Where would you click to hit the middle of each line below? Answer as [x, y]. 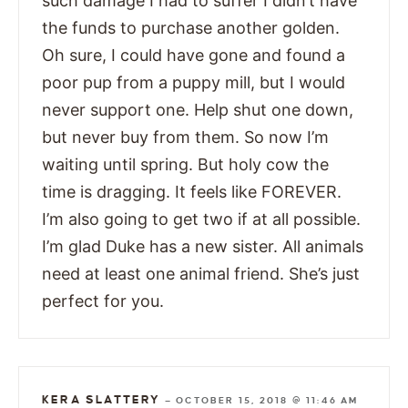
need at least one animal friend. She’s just [201, 274]
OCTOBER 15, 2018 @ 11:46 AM [267, 401]
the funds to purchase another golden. [191, 28]
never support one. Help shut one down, [198, 110]
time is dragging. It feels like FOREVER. [192, 192]
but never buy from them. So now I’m [185, 138]
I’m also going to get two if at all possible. [201, 219]
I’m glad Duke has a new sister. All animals [203, 247]
